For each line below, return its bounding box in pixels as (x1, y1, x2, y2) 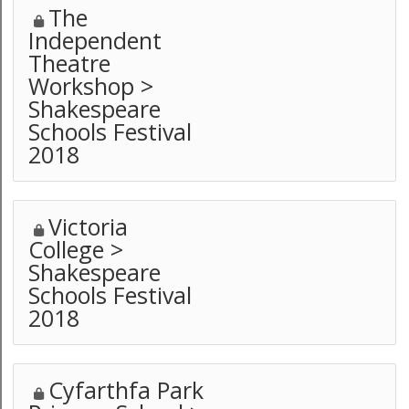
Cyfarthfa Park (48, 374, 204, 405)
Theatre (28, 47, 110, 79)
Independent (28, 25, 162, 56)
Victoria (48, 211, 129, 242)
